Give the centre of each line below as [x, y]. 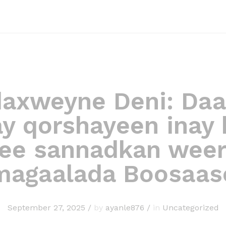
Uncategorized [190, 207]
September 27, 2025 [46, 207]
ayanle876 [125, 207]
